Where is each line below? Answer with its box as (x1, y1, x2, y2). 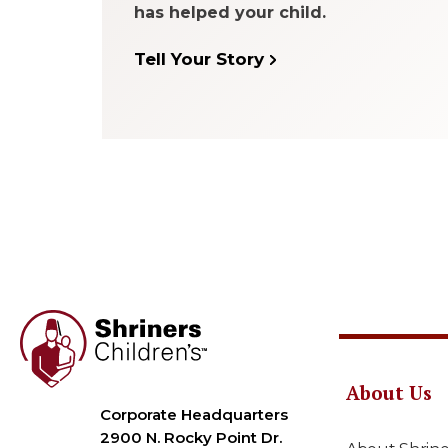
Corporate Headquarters (100, 405, 288, 425)
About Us (346, 380, 432, 405)
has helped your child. (134, 3, 326, 22)
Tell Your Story (134, 49, 264, 69)
